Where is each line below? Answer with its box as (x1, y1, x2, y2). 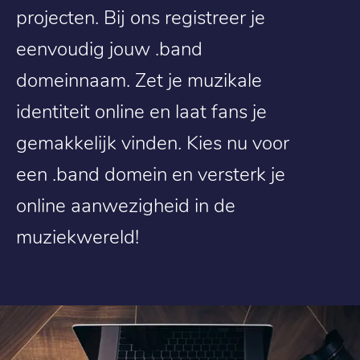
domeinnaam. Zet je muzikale (16, 66, 262, 92)
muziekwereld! (16, 223, 139, 249)
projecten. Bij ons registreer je (16, 3, 265, 30)
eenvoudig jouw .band (16, 35, 202, 61)
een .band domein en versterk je (16, 160, 285, 186)
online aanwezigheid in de (16, 191, 235, 218)
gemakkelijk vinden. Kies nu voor (16, 129, 289, 155)
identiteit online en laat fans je (16, 97, 267, 124)
